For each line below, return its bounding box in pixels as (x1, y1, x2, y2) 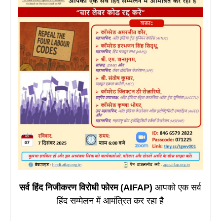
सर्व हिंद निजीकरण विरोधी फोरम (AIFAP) (19, 182, 155, 192)
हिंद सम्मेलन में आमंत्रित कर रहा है (57, 195, 164, 206)
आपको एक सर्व (155, 182, 202, 192)
